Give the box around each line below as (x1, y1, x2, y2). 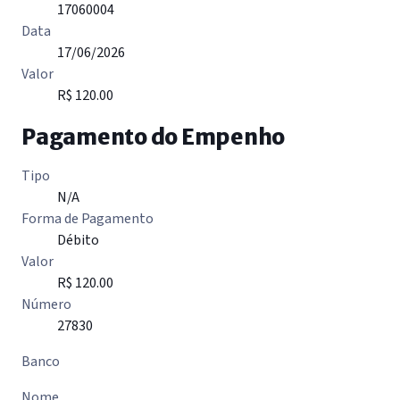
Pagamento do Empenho (21, 123, 286, 152)
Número (21, 295, 71, 315)
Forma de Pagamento (21, 209, 154, 229)
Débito (57, 230, 99, 251)
